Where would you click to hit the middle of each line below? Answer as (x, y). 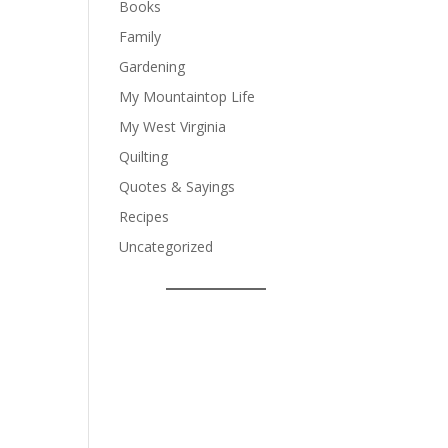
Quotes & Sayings (177, 186)
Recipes (144, 216)
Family (140, 36)
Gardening (152, 66)
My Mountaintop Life (187, 96)
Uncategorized (166, 246)
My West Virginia (173, 126)
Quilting (144, 156)
